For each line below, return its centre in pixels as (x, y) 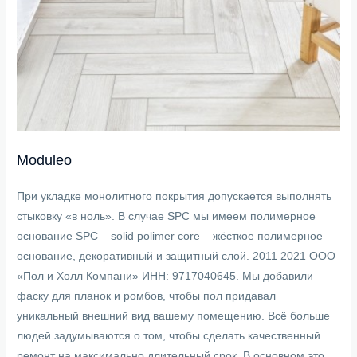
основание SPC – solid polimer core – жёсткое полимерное (170, 237)
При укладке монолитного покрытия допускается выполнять (175, 197)
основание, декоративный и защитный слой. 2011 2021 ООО (177, 257)
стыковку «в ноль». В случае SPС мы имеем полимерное (167, 217)
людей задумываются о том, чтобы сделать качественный (169, 336)
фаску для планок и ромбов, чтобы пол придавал (147, 296)
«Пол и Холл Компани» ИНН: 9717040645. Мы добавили (165, 277)
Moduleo (45, 160)
